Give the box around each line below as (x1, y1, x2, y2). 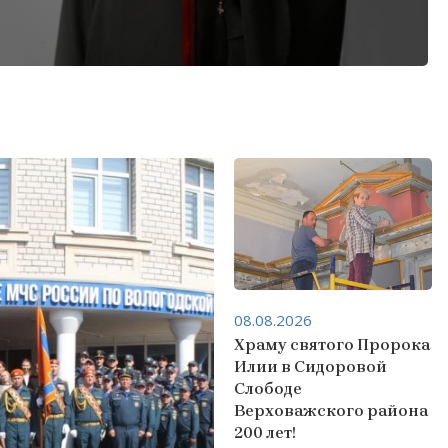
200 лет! (233, 422, 296, 442)
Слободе (233, 378, 302, 398)
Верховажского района (233, 400, 428, 420)
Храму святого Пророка (233, 334, 430, 354)
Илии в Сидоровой (233, 356, 387, 376)
